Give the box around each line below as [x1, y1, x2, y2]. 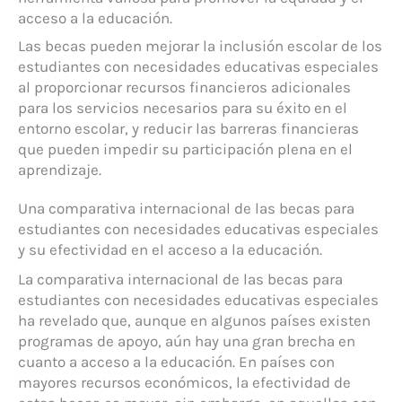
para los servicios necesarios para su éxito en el [18, 99, 347, 118]
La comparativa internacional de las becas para [18, 270, 343, 289]
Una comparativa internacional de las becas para [18, 199, 354, 218]
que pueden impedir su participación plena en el [18, 140, 353, 159]
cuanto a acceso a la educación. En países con [18, 353, 335, 371]
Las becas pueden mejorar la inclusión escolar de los [18, 37, 382, 56]
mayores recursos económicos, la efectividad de [18, 373, 351, 392]
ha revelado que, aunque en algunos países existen [18, 311, 371, 330]
